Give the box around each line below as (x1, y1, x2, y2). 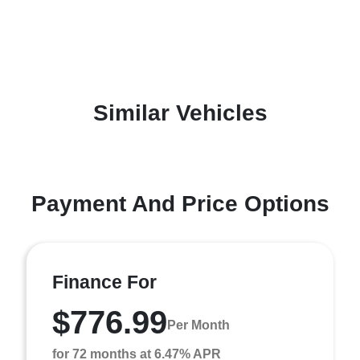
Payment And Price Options (31, 190, 329, 216)
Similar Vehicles (92, 100, 268, 125)
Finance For (52, 271, 157, 292)
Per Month (167, 318, 230, 333)
